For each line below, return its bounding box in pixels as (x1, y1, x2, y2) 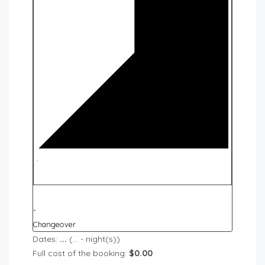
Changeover (33, 219, 76, 230)
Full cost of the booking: (33, 248, 129, 259)
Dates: (33, 234, 60, 245)
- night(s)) (78, 234, 120, 245)
